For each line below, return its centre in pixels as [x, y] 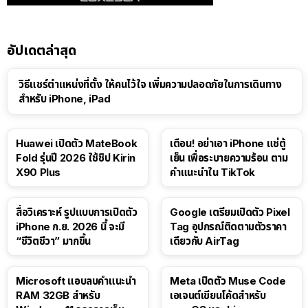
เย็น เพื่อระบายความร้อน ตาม [229, 158]
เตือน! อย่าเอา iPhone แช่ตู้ [228, 144]
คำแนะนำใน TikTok [212, 173]
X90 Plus [38, 173]
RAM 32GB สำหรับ [58, 296]
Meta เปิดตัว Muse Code [228, 281]
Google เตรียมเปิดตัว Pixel [230, 212]
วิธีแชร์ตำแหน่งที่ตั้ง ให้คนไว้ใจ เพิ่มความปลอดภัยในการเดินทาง [150, 85]
